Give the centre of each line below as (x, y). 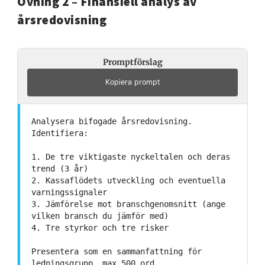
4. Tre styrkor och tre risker (100, 227)
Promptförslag (132, 62)
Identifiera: (59, 133)
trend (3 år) (59, 168)
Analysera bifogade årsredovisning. (112, 121)
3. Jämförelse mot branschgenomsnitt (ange (128, 204)
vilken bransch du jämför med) (100, 216)
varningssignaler (69, 192)
